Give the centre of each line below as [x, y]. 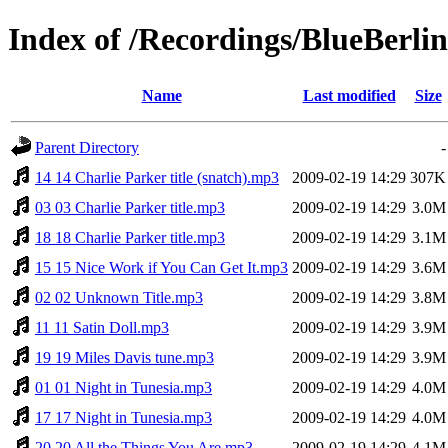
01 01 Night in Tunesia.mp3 [123, 387]
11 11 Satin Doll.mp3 [102, 327]
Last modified [349, 95]
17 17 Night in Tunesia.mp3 [123, 417]
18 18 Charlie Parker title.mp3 [130, 237]
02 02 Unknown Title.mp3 [119, 297]
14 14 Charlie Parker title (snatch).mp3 [157, 177]
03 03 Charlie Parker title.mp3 [130, 207]
